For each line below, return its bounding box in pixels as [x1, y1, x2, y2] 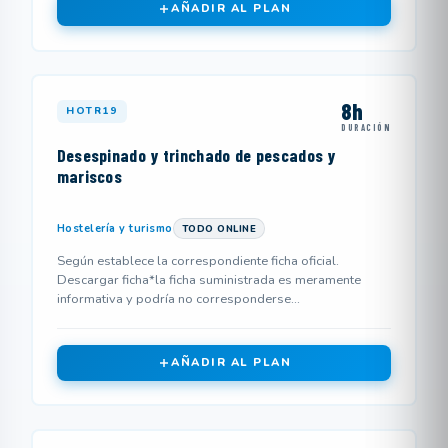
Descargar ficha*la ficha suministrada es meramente [56, 270, 361, 289]
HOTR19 [66, 103, 118, 118]
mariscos [56, 164, 123, 187]
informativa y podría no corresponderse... [56, 289, 300, 308]
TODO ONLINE [181, 222, 257, 236]
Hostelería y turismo [56, 221, 173, 237]
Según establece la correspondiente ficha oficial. [56, 251, 339, 270]
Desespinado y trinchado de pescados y [56, 143, 336, 166]
